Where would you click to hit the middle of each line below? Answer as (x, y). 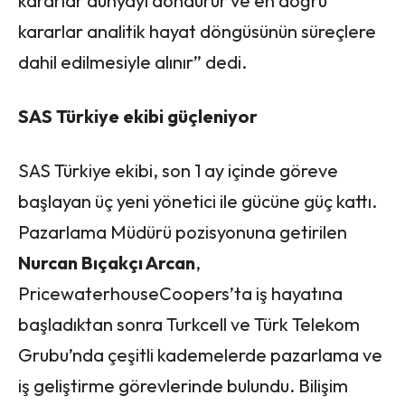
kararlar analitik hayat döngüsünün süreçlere (197, 31)
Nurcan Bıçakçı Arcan (107, 262)
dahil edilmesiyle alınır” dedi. (132, 61)
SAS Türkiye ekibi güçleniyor (138, 116)
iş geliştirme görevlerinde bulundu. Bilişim (183, 385)
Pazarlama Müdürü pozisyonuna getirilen (183, 231)
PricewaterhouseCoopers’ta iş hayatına (180, 293)
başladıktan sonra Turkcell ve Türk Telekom (189, 324)
